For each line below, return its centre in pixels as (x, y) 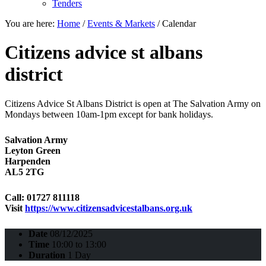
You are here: (31, 23)
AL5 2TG (24, 172)
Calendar (179, 23)
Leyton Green (33, 150)
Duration (47, 255)
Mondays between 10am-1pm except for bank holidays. (110, 114)
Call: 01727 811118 (42, 197)
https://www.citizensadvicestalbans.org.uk (109, 208)
